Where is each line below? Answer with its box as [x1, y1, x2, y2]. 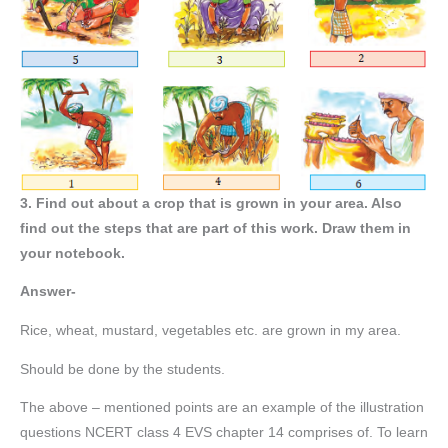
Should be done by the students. [20, 361, 225, 377]
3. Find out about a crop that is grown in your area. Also [20, 195, 402, 211]
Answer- [20, 284, 76, 300]
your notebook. [20, 245, 125, 261]
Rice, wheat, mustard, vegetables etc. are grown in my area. [20, 322, 401, 338]
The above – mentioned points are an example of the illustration [20, 400, 424, 416]
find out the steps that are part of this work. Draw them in [20, 220, 411, 236]
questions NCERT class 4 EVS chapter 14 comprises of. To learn [20, 425, 428, 441]
